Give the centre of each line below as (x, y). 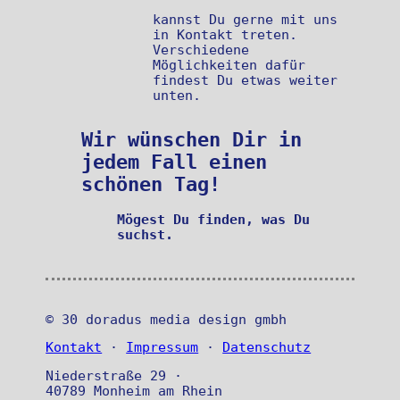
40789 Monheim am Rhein (134, 390)
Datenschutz (267, 347)
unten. (177, 96)
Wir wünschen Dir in (192, 139)
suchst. (146, 234)
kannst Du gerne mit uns (246, 20)
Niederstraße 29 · (114, 375)
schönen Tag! (151, 184)
